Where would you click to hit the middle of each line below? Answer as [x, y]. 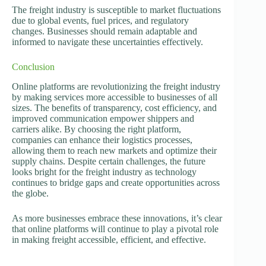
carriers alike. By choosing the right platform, [96, 129]
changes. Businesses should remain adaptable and [104, 31]
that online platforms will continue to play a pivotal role [115, 229]
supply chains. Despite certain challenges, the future [109, 161]
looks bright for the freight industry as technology [104, 172]
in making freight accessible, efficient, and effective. [109, 239]
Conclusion [33, 67]
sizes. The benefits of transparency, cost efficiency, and [114, 107]
